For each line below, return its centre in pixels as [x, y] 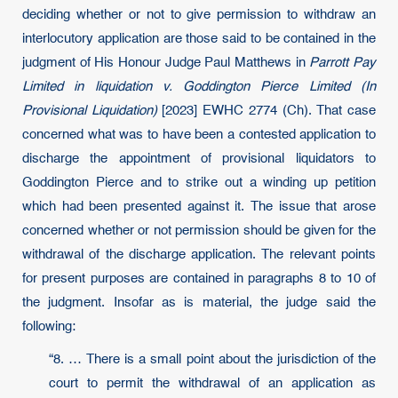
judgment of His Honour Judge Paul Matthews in [166, 63]
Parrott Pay [343, 63]
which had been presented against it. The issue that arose [199, 207]
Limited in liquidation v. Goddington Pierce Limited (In [199, 87]
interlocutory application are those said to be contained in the [199, 39]
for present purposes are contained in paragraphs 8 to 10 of [199, 279]
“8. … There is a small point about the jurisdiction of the [212, 359]
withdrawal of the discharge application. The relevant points [199, 255]
